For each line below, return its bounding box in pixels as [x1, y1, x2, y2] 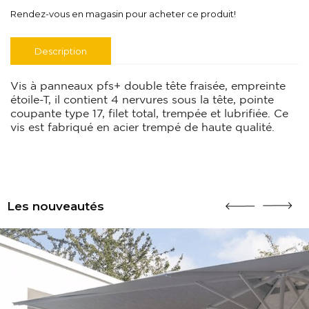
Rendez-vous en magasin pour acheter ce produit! [10, 8, 236, 20]
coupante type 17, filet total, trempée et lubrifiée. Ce [10, 107, 288, 120]
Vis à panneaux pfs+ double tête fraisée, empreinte [10, 79, 286, 92]
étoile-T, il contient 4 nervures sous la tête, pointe [10, 93, 274, 106]
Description [34, 46, 87, 57]
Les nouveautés [7, 199, 104, 214]
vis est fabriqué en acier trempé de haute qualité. [10, 121, 275, 134]
